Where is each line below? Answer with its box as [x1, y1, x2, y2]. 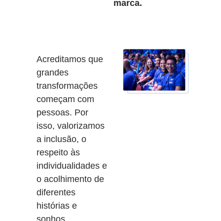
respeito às [37, 147, 80, 157]
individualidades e [37, 161, 107, 171]
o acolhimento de [37, 174, 104, 184]
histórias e [37, 201, 77, 211]
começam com [37, 94, 94, 104]
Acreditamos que [37, 54, 103, 64]
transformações [37, 81, 98, 91]
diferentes [37, 187, 75, 197]
